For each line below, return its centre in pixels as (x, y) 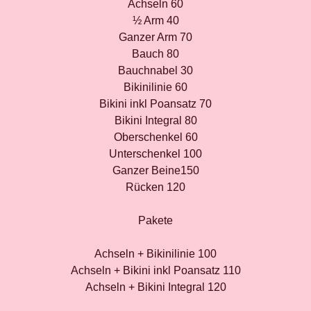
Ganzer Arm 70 (155, 37)
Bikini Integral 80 (155, 120)
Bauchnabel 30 (155, 70)
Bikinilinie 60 (155, 87)
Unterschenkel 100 (155, 154)
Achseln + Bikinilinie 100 (155, 254)
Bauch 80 (155, 54)
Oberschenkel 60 (155, 137)
